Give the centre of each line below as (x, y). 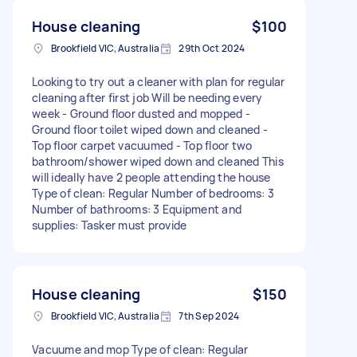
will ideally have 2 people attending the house (151, 177)
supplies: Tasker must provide (110, 225)
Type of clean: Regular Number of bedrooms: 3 (153, 193)
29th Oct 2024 (212, 48)
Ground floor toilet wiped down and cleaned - (150, 129)
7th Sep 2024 (209, 316)
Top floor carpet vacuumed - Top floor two (142, 145)
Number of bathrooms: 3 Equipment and (137, 209)
